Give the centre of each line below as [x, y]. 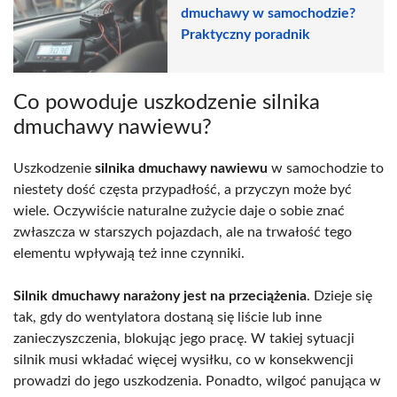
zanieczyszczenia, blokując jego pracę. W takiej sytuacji [184, 338]
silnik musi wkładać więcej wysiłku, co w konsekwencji [183, 359]
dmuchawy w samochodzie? [268, 14]
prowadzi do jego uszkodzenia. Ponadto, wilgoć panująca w [197, 381]
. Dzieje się [339, 296]
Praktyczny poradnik [245, 35]
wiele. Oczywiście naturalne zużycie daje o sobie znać [179, 210]
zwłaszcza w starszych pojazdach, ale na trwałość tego [183, 232]
